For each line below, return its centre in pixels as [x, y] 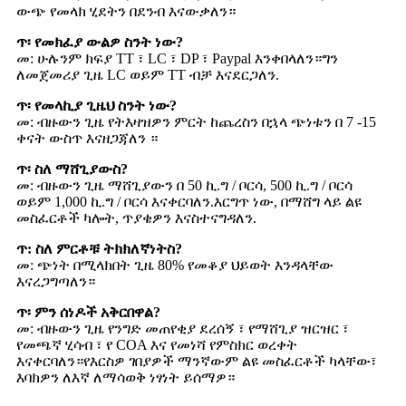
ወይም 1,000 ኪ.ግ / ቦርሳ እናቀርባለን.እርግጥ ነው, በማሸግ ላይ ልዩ [189, 202]
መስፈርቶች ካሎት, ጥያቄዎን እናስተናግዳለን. [136, 218]
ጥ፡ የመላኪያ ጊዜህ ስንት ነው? [97, 106]
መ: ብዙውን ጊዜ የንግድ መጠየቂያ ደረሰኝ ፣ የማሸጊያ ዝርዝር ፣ [183, 329]
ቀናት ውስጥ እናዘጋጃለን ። [87, 139]
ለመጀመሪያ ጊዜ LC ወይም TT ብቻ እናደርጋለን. [148, 75]
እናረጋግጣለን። [56, 282]
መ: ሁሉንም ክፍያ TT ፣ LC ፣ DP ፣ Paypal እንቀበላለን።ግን [177, 59]
